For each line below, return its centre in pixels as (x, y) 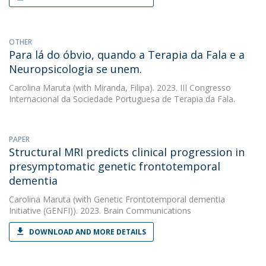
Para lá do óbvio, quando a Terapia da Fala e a (127, 55)
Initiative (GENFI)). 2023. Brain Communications (100, 210)
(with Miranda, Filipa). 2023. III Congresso (151, 88)
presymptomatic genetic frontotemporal (115, 166)
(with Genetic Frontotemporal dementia (148, 199)
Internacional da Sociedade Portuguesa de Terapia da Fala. (122, 99)
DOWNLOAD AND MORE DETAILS (88, 232)
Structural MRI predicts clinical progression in (127, 152)
